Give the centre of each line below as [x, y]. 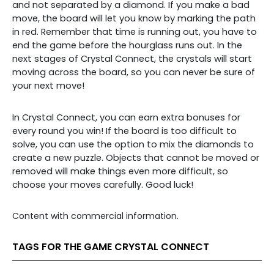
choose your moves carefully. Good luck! [103, 185]
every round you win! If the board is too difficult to [124, 131]
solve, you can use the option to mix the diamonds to [133, 144]
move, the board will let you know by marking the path [134, 18]
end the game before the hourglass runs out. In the [127, 45]
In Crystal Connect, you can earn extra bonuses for [126, 117]
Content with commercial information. [95, 216]
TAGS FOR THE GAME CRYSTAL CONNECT [111, 247]
